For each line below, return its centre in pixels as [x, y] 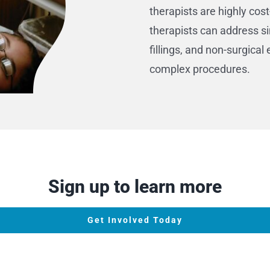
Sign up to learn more [135, 187]
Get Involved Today [135, 220]
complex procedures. [199, 69]
